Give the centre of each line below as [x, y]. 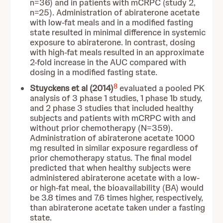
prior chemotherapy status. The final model [111, 158]
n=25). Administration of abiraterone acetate [115, 12]
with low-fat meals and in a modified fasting [112, 22]
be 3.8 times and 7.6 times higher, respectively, [117, 198]
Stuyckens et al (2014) [72, 88]
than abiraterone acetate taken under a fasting [118, 208]
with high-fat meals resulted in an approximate [117, 52]
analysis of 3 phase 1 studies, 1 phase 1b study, [116, 98]
